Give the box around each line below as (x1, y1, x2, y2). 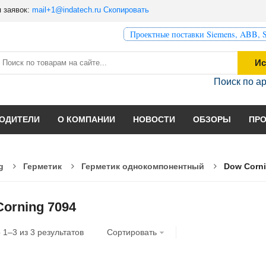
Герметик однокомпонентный (81, 161, 204, 171)
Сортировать (107, 227, 157, 237)
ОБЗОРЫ (193, 114, 231, 124)
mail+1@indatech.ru (32, 5, 101, 14)
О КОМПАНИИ (58, 114, 115, 124)
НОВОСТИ (133, 114, 175, 124)
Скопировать (103, 5, 149, 14)
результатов (35, 227, 84, 237)
